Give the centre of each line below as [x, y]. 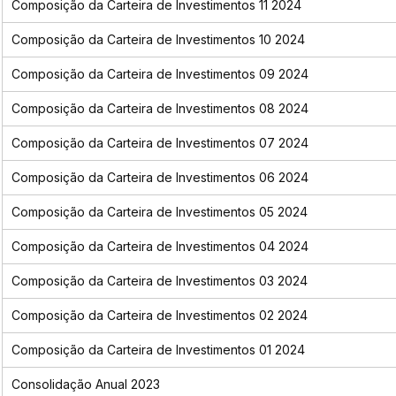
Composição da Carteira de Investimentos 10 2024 [158, 40]
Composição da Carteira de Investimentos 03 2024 [159, 281]
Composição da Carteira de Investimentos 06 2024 [160, 178]
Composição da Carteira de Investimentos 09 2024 [160, 74]
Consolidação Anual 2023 [85, 385]
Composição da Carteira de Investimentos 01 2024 [158, 350]
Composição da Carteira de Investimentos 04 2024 [160, 247]
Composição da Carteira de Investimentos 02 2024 [159, 316]
